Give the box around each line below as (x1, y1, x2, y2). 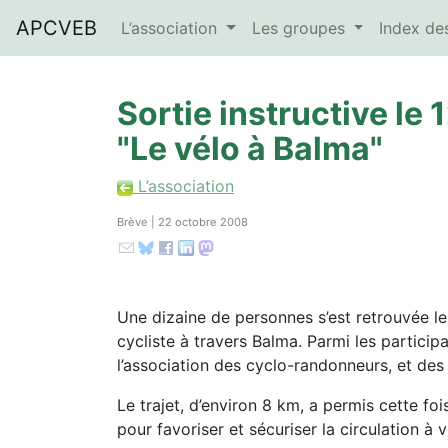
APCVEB (16, 16, 97, 40)
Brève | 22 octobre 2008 (117, 215, 248, 229)
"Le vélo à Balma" (117, 129, 383, 168)
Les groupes (251, 18, 350, 38)
